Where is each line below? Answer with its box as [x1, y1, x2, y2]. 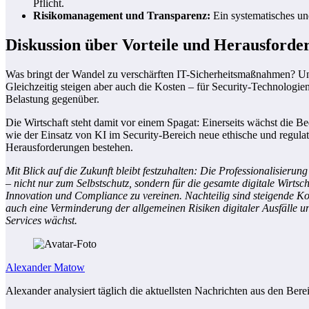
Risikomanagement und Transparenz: [33, 9, 210, 21]
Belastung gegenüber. [6, 92, 99, 105]
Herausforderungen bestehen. [6, 141, 133, 153]
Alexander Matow [6, 261, 85, 273]
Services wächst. [6, 214, 77, 226]
